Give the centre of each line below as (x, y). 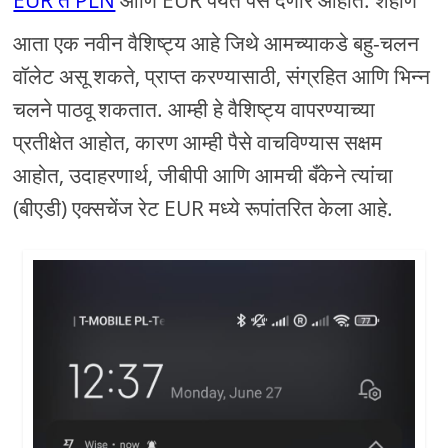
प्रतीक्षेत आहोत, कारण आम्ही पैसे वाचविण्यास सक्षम (198, 142)
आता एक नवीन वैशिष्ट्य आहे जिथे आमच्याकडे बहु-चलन (216, 43)
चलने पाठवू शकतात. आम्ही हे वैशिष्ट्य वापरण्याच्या (194, 109)
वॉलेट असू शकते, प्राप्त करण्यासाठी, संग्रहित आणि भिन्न (222, 76)
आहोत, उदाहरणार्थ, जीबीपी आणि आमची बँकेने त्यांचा (203, 175)
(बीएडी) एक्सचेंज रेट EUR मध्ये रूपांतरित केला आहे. (203, 208)
